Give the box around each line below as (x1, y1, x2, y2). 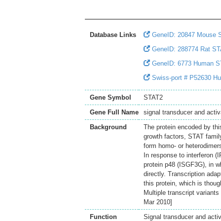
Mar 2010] (144, 198, 172, 206)
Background (90, 123, 127, 131)
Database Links (90, 31, 136, 38)
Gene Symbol (90, 94, 131, 101)
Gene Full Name (90, 109, 139, 116)
